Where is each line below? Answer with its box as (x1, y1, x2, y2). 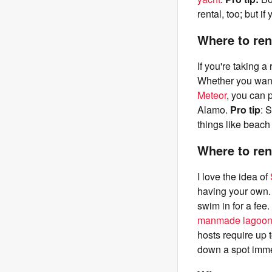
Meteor (197, 88, 226, 102)
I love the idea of (197, 169, 270, 183)
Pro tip (230, 103, 260, 117)
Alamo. (197, 103, 230, 117)
